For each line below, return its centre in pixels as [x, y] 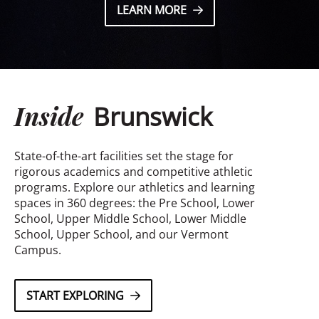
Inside [52, 114]
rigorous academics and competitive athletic [134, 171]
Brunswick [153, 116]
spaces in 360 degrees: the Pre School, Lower [135, 203]
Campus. [38, 250]
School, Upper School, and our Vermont [121, 234]
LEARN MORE [151, 10]
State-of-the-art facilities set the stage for [124, 156]
